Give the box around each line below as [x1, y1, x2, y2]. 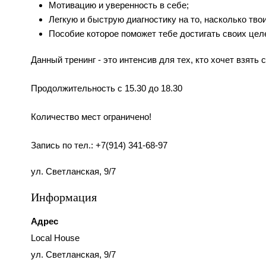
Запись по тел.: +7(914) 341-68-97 [31, 140, 167, 151]
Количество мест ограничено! [31, 112, 151, 122]
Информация [31, 189, 97, 205]
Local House [31, 233, 80, 243]
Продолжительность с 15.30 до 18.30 [31, 83, 182, 94]
